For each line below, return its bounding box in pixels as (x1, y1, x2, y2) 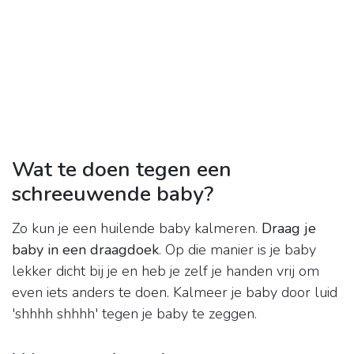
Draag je (262, 219, 316, 239)
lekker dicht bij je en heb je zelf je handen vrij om (12, 262, 319, 281)
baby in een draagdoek (12, 240, 159, 260)
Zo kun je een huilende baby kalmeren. (12, 219, 262, 239)
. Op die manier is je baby (159, 240, 316, 260)
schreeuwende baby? (12, 179, 213, 209)
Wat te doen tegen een (12, 155, 232, 184)
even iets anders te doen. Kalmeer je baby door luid (12, 283, 337, 303)
